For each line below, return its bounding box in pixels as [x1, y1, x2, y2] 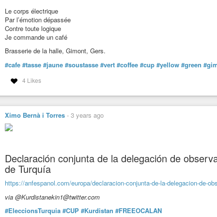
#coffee [117, 60, 138, 69]
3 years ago [71, 110, 104, 120]
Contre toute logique [5, 23, 61, 33]
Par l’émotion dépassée [5, 15, 71, 24]
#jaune [43, 60, 63, 69]
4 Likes [22, 76, 41, 84]
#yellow [156, 60, 179, 69]
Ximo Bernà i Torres [5, 110, 65, 120]
